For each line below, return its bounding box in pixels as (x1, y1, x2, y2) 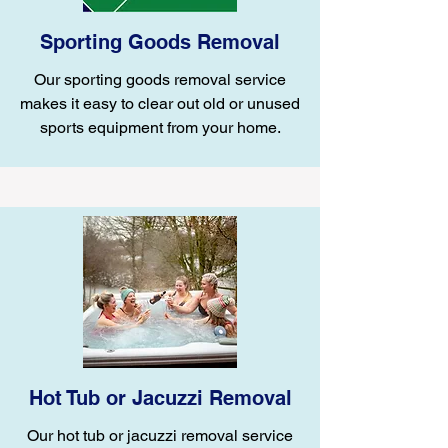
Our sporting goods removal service (34, 70, 286, 89)
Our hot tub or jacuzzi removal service (27, 426, 293, 445)
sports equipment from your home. (39, 118, 281, 137)
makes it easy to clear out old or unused (20, 94, 300, 113)
